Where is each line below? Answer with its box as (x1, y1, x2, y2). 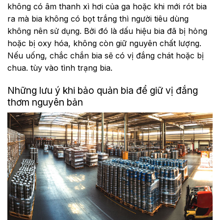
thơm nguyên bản (7, 96, 83, 108)
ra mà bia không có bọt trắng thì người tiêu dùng (7, 13, 189, 24)
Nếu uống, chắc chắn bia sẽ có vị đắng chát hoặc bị (7, 50, 204, 60)
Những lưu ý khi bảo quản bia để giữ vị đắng (7, 84, 198, 96)
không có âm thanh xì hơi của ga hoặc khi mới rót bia (7, 1, 207, 11)
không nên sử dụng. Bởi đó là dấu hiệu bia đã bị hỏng (7, 26, 207, 36)
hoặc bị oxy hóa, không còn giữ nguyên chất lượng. (7, 38, 201, 48)
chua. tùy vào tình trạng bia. (7, 62, 115, 73)
